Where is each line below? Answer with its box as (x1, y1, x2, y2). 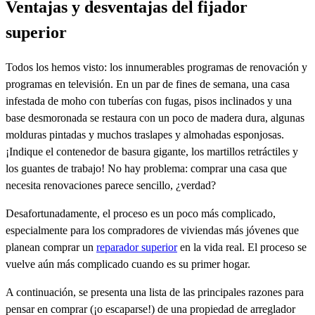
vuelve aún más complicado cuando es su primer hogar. (6, 258, 250, 271)
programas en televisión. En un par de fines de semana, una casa (6, 78, 290, 91)
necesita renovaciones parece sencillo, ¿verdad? (6, 179, 216, 192)
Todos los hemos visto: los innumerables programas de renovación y (6, 61, 307, 74)
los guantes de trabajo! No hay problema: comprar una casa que (6, 162, 287, 175)
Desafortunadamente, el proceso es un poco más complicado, (6, 207, 276, 220)
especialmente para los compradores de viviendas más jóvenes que (6, 224, 299, 237)
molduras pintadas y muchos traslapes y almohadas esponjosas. (6, 129, 284, 141)
